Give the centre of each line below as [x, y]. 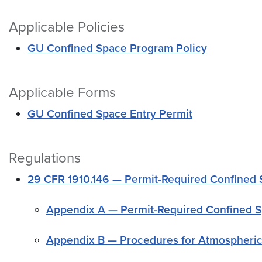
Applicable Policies [67, 27]
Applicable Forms [62, 93]
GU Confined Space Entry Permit [110, 114]
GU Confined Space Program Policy [117, 49]
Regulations [45, 158]
